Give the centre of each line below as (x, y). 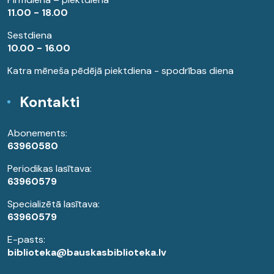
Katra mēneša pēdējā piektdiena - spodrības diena (120, 71)
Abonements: (37, 133)
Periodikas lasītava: (50, 169)
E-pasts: (26, 240)
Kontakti (50, 102)
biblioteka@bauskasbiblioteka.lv (87, 253)
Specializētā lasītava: (54, 204)
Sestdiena (30, 35)
